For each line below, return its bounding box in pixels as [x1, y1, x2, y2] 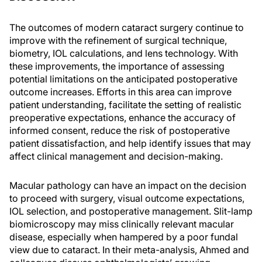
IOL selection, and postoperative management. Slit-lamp [9, 205, 253, 217]
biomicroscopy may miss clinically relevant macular [9, 218, 234, 230]
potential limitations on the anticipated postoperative [9, 73, 237, 85]
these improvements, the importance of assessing [9, 60, 225, 72]
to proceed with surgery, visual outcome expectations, [9, 192, 244, 204]
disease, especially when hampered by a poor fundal [9, 231, 238, 243]
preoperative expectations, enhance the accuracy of [9, 112, 236, 123]
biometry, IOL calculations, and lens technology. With [9, 47, 238, 59]
